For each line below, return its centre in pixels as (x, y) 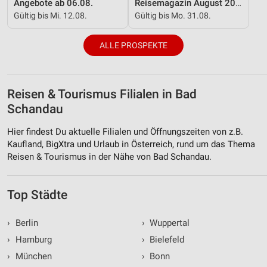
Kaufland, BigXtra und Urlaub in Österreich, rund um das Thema (131, 144)
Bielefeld (166, 239)
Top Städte (37, 195)
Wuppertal (168, 223)
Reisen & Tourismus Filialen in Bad (102, 94)
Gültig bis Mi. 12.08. (50, 15)
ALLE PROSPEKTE (133, 46)
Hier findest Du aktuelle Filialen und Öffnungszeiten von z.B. (125, 131)
